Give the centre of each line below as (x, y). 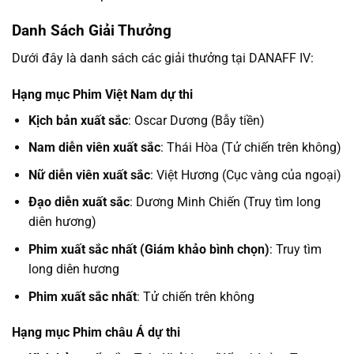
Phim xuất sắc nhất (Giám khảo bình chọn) (149, 250)
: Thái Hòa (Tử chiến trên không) (250, 148)
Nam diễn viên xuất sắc (94, 148)
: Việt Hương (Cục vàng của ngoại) (245, 175)
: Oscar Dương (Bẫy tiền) (196, 120)
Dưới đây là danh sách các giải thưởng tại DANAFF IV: (163, 58)
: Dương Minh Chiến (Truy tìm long (225, 202)
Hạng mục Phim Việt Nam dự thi (102, 94)
